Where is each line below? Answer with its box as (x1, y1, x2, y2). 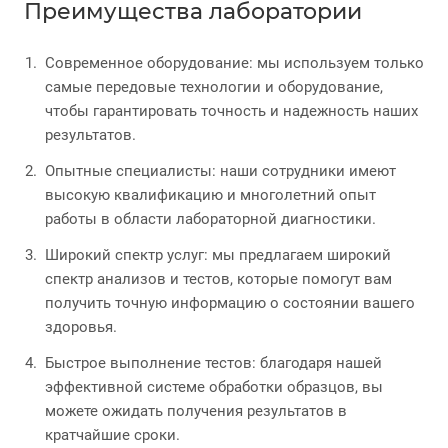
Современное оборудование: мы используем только (45, 53, 424, 72)
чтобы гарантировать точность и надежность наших (45, 101, 418, 120)
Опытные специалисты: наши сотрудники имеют (45, 161, 396, 180)
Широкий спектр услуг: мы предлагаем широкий (45, 245, 391, 264)
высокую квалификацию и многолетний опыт (45, 185, 376, 204)
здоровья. (45, 317, 117, 336)
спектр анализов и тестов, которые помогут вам (45, 269, 392, 288)
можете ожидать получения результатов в (45, 401, 347, 420)
